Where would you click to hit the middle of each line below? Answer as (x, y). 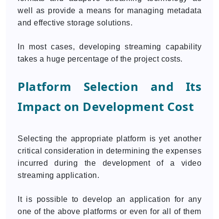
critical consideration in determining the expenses (109, 151)
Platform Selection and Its (109, 86)
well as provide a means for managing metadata (109, 11)
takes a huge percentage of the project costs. (100, 59)
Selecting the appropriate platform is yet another (109, 139)
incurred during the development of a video (109, 163)
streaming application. (58, 175)
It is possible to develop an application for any (109, 199)
